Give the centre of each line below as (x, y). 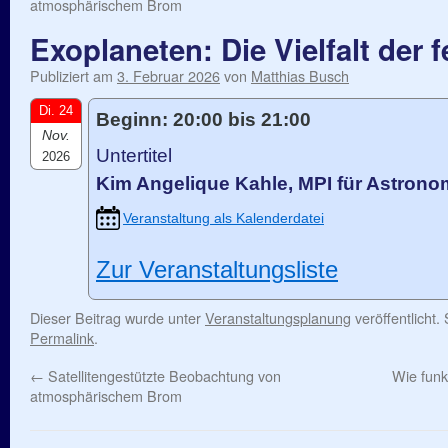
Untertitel (134, 155)
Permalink (62, 337)
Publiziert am (71, 75)
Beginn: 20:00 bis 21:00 (203, 119)
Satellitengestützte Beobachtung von (162, 375)
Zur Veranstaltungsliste (217, 270)
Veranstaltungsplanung (278, 317)
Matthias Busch (300, 75)
